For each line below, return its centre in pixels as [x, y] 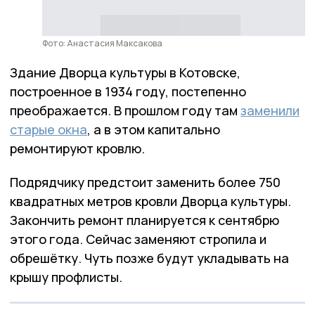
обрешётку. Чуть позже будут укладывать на [149, 258]
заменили [270, 111]
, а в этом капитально [154, 130]
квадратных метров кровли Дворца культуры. [150, 201]
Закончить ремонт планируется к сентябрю [144, 220]
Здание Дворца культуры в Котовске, [125, 73]
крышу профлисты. [66, 277]
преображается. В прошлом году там [125, 111]
